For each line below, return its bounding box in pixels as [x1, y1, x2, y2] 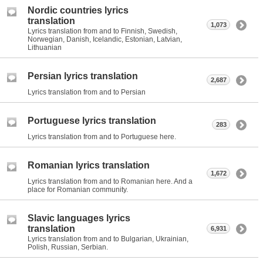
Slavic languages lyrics [28, 213, 130, 223]
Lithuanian [28, 43, 62, 52]
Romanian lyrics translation [28, 160, 150, 170]
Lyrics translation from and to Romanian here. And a [28, 177, 193, 186]
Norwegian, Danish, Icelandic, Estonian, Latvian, [28, 35, 182, 43]
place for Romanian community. [28, 185, 128, 194]
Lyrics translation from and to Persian [28, 87, 146, 96]
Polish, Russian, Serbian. [28, 242, 108, 251]
